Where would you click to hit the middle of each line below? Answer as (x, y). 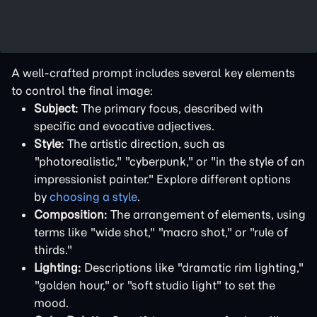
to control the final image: (82, 91)
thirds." (53, 250)
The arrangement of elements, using (207, 214)
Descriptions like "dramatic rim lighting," (192, 267)
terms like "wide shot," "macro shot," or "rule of (161, 232)
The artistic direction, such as (145, 144)
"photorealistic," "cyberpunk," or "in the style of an (169, 161)
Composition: (71, 214)
